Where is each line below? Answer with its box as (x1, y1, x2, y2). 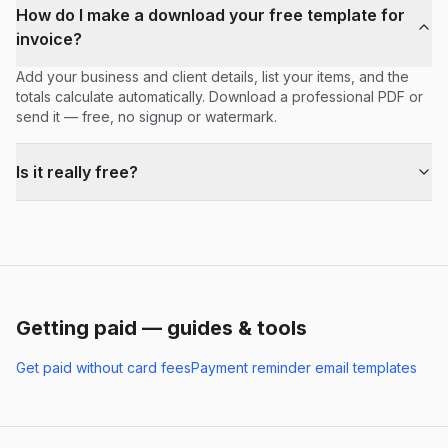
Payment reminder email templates (191, 358, 417, 376)
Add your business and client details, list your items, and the (16, 67, 409, 85)
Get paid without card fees (16, 358, 191, 376)
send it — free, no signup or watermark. (16, 107, 277, 125)
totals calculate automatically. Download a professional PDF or (16, 87, 423, 105)
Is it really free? (16, 161, 138, 182)
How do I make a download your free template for (16, 4, 405, 25)
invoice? (16, 28, 82, 49)
